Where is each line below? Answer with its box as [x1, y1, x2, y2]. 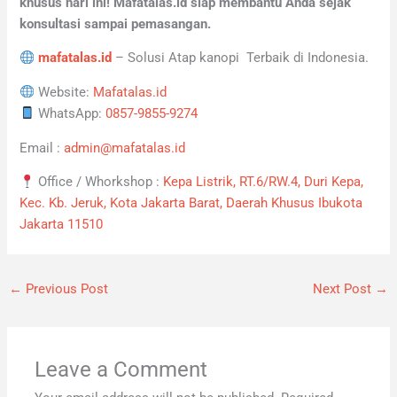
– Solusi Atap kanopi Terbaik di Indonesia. [112, 50, 370, 66]
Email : [19, 139, 65, 156]
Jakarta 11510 [19, 216, 104, 233]
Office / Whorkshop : [35, 174, 164, 191]
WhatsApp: [35, 105, 106, 121]
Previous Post [21, 280, 108, 297]
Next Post [313, 280, 376, 297]
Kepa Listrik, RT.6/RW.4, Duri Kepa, [163, 174, 364, 191]
